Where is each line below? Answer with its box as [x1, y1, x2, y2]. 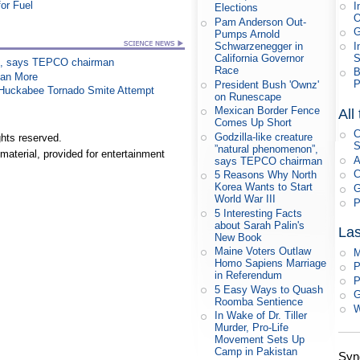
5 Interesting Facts [215, 207, 303, 219]
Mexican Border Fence [215, 104, 321, 117]
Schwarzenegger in [215, 40, 304, 53]
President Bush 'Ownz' [215, 78, 320, 91]
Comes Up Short [215, 117, 292, 129]
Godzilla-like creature [215, 130, 313, 143]
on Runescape [215, 90, 282, 103]
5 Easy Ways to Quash [215, 283, 324, 296]
